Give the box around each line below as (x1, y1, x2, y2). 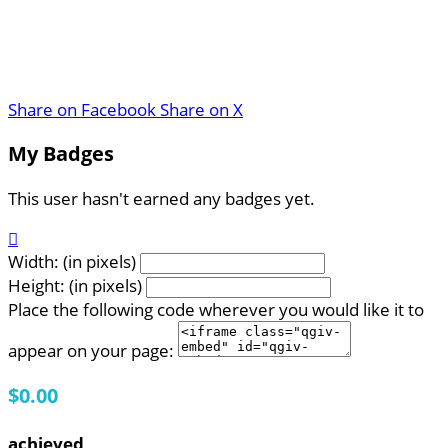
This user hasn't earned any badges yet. (8, 187, 315, 211)
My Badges (8, 140, 114, 168)
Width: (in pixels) (8, 250, 136, 274)
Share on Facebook (8, 97, 156, 121)
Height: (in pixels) (8, 274, 142, 298)
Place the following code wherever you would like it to (8, 298, 424, 322)
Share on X (160, 97, 243, 121)
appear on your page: (8, 339, 174, 363)
